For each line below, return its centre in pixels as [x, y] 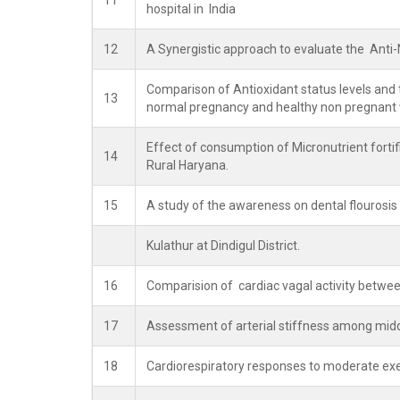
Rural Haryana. [187, 165]
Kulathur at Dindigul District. [223, 246]
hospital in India [191, 9]
